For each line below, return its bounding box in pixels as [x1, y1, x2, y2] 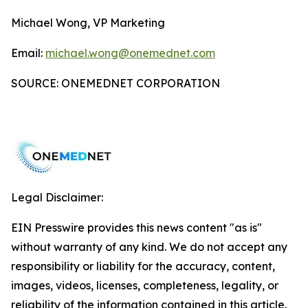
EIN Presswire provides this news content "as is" [11, 221, 262, 234]
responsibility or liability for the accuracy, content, [11, 259, 275, 273]
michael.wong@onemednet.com [45, 46, 215, 60]
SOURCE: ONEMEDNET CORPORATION [11, 76, 220, 90]
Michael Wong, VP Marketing [11, 16, 165, 30]
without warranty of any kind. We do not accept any [11, 240, 287, 254]
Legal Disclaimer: [11, 190, 103, 204]
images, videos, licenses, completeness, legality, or [11, 278, 278, 292]
